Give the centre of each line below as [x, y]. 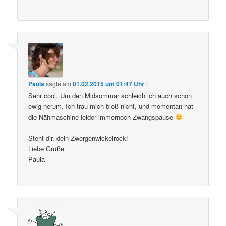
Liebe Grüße [46, 148]
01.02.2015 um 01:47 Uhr [109, 83]
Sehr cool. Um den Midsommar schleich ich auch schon [110, 95]
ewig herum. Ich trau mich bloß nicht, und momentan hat [111, 106]
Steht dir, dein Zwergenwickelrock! [78, 138]
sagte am [59, 83]
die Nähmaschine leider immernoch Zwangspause [102, 117]
